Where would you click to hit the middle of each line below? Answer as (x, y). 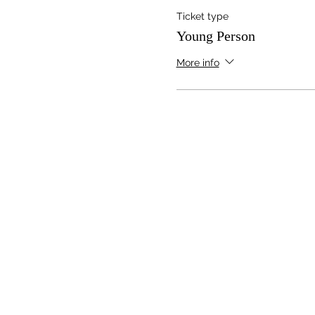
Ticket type (202, 16)
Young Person (216, 36)
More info (198, 62)
